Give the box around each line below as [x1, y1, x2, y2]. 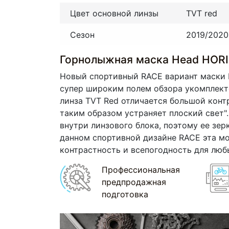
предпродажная [101, 176, 166, 187]
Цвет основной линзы [70, 8, 158, 19]
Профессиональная [101, 164, 180, 175]
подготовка [101, 189, 148, 199]
